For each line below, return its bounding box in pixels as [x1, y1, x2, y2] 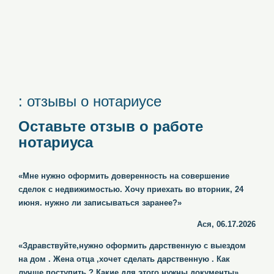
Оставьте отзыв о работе [18, 118, 203, 135]
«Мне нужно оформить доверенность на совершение [18, 171, 229, 180]
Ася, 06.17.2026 [197, 220, 256, 229]
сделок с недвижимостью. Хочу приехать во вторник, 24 [18, 185, 243, 194]
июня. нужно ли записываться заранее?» [18, 198, 182, 207]
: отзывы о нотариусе [18, 93, 161, 109]
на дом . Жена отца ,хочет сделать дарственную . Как [18, 254, 230, 264]
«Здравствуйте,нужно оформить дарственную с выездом [18, 241, 246, 250]
